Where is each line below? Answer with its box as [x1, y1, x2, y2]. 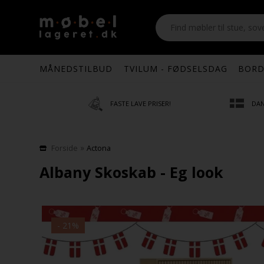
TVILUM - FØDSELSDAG [123, 63, 227, 74]
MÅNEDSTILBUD [39, 63, 113, 74]
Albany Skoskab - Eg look [39, 162, 224, 182]
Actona [87, 143, 111, 153]
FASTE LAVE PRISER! [110, 98, 171, 108]
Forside [51, 143, 78, 153]
